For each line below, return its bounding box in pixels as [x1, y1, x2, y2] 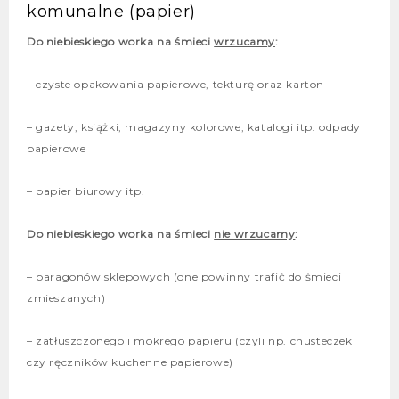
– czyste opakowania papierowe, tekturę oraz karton [27, 77, 324, 92]
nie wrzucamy [214, 227, 296, 241]
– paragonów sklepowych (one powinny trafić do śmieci [27, 270, 342, 284]
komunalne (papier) [27, 2, 196, 22]
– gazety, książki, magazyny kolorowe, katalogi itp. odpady [27, 120, 361, 134]
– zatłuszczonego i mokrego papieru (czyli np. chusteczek [27, 334, 353, 348]
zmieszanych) [27, 291, 106, 305]
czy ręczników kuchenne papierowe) [27, 355, 233, 370]
